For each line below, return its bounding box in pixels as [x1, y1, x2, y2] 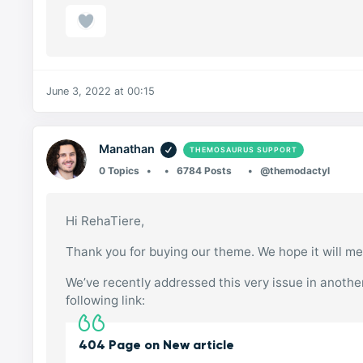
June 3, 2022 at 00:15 [46, 85, 156, 98]
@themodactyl [259, 164, 330, 177]
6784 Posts [176, 164, 232, 177]
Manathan [99, 142, 156, 156]
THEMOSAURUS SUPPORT [189, 145, 297, 155]
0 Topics [99, 164, 140, 177]
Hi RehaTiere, [66, 213, 145, 229]
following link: [66, 293, 146, 309]
